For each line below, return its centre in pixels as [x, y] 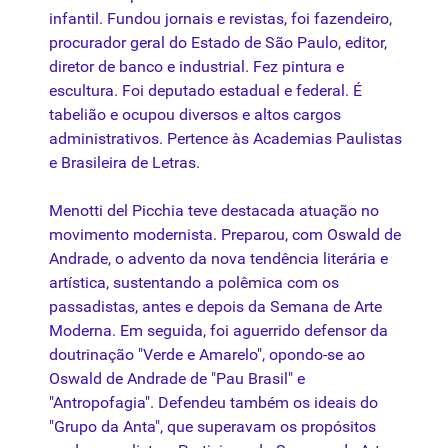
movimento [89, 235]
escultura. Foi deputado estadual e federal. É [205, 91]
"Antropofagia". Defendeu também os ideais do [213, 403]
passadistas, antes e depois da [159, 307]
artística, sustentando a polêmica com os [194, 283]
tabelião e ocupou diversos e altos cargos [195, 115]
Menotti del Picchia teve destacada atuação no [214, 211]
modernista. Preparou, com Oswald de [265, 235]
